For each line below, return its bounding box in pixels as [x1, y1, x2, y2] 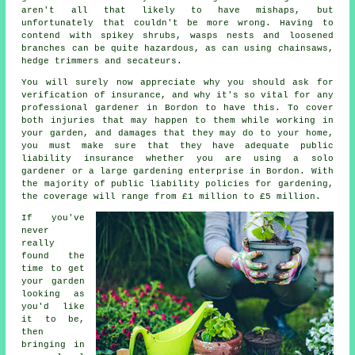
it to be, [21, 314, 85, 324]
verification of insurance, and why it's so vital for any [21, 90, 334, 100]
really [21, 238, 55, 248]
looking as [21, 288, 85, 299]
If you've [21, 212, 85, 223]
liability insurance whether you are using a [21, 153, 311, 163]
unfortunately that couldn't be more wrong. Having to [21, 17, 334, 28]
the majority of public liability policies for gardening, [21, 178, 334, 189]
